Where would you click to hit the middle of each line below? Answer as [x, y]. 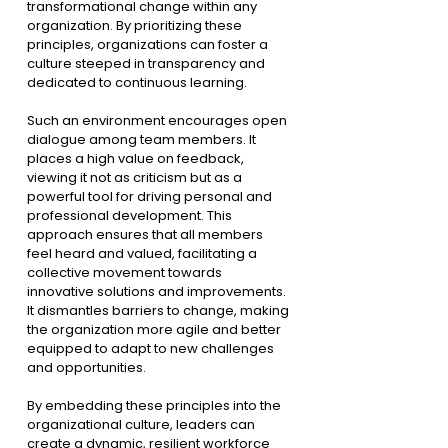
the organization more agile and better [155, 329]
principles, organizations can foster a [149, 44]
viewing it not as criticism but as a [136, 177]
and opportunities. [86, 367]
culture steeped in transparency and [147, 63]
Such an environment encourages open [158, 120]
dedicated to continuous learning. [137, 82]
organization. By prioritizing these [136, 25]
